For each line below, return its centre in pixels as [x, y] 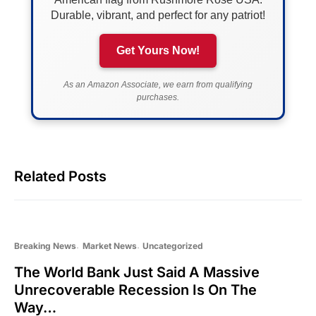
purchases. [158, 97]
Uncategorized [173, 245]
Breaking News [45, 245]
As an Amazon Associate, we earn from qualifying [158, 84]
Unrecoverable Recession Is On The [135, 290]
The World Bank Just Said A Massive [137, 272]
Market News [109, 245]
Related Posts [60, 176]
